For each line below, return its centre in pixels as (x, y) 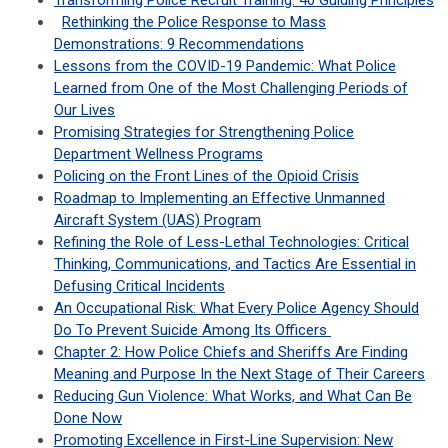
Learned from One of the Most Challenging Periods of (231, 88)
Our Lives (84, 110)
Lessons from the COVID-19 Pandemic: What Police (225, 66)
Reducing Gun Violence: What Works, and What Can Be (233, 396)
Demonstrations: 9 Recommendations (179, 44)
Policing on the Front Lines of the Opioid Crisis (206, 176)
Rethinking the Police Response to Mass (194, 22)
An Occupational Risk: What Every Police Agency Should (236, 308)
